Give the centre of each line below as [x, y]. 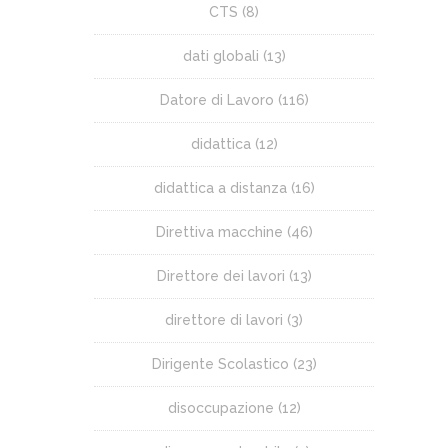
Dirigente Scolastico [220, 364]
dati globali [220, 56]
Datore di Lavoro [216, 100]
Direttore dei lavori [220, 276]
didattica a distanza [220, 188]
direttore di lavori [224, 320]
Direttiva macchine [219, 232]
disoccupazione [220, 408]
